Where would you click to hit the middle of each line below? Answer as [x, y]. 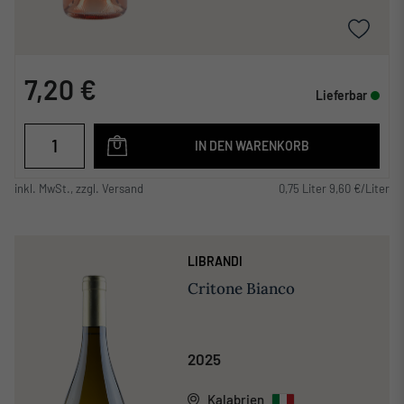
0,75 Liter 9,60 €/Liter [334, 188]
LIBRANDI [215, 261]
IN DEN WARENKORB [252, 145]
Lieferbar [341, 95]
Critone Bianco [241, 288]
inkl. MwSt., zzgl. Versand [79, 188]
